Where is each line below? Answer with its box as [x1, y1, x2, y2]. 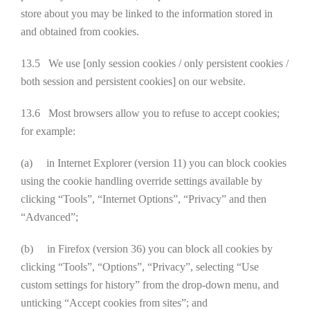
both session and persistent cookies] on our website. [21, 75, 246, 87]
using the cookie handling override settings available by [21, 175, 262, 187]
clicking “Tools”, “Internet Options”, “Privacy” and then [21, 193, 266, 205]
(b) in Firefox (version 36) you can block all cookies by [21, 243, 273, 255]
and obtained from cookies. [21, 26, 139, 37]
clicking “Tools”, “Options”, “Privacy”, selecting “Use [21, 261, 259, 273]
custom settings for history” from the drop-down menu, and [21, 279, 279, 291]
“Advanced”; [21, 211, 78, 223]
